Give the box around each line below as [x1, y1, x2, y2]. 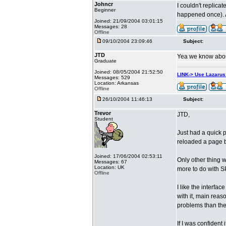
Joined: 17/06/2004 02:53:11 [94, 153, 162, 159]
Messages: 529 [94, 75, 130, 80]
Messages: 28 [94, 24, 127, 29]
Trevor [94, 110, 111, 116]
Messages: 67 [94, 159, 127, 164]
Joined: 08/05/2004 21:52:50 [94, 69, 163, 75]
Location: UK [94, 164, 125, 170]
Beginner [94, 7, 116, 13]
